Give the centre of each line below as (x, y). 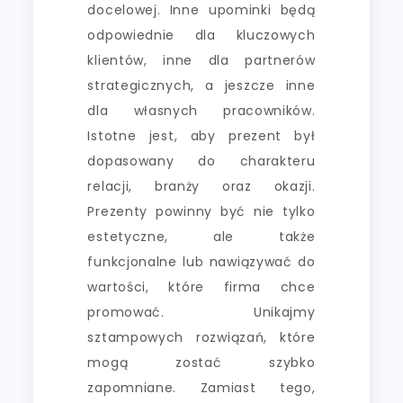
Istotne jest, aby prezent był (201, 135)
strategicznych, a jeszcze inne (201, 85)
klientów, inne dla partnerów (201, 60)
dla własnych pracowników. (201, 110)
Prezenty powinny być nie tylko (201, 211)
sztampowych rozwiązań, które (201, 337)
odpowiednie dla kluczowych (201, 35)
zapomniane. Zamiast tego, (201, 387)
